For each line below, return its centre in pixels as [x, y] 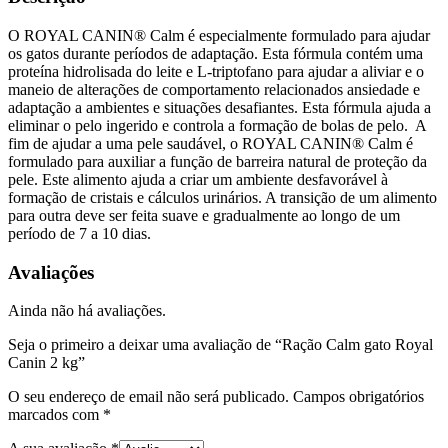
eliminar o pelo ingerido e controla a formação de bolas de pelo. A [217, 125]
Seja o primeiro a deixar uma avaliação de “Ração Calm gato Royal [220, 345]
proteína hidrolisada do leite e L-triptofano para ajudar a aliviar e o [216, 71]
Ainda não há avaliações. [87, 311]
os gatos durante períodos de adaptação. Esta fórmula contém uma [215, 53]
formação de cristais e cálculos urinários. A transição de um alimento [222, 197]
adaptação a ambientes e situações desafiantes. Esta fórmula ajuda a [219, 107]
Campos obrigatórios [358, 397]
